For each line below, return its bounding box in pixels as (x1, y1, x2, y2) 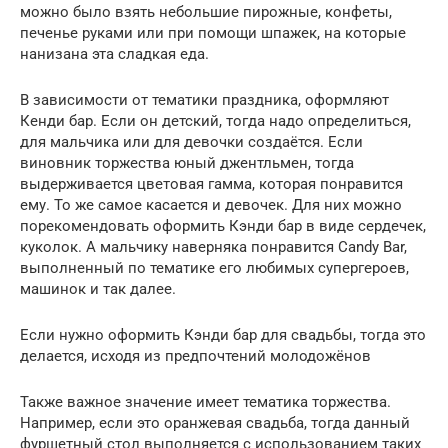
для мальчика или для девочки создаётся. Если (20, 132, 363, 151)
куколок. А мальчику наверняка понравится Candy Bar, (20, 237, 407, 256)
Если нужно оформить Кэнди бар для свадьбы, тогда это (20, 325, 426, 344)
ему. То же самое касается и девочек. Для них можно (20, 195, 402, 214)
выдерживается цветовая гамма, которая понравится (20, 174, 403, 193)
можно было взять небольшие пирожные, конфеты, (20, 2, 392, 21)
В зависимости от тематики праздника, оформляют (20, 90, 389, 109)
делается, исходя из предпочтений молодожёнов (20, 346, 371, 365)
